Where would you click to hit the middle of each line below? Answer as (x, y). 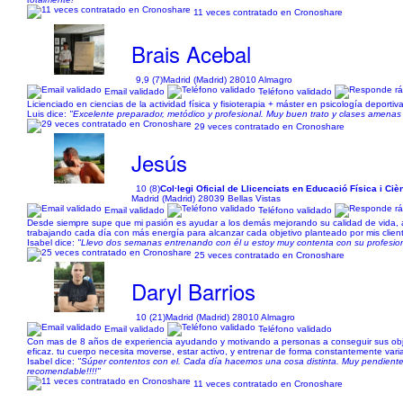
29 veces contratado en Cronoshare (269, 126)
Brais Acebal (192, 54)
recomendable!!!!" (64, 371)
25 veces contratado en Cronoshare (269, 255)
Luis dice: (48, 114)
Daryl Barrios (194, 291)
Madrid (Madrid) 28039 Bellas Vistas (206, 198)
